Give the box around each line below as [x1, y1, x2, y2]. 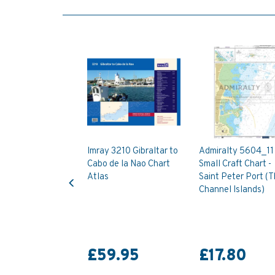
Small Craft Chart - [198, 158, 271, 170]
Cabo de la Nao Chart [87, 158, 170, 170]
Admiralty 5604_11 [198, 145, 274, 157]
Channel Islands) [198, 184, 265, 196]
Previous [71, 167, 105, 178]
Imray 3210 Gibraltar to [87, 145, 178, 157]
